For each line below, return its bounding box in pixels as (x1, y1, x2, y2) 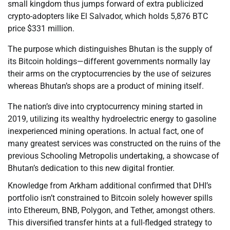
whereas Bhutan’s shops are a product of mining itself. (8, 81, 204, 91)
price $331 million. (8, 24, 74, 34)
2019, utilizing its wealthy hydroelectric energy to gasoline (8, 114, 216, 124)
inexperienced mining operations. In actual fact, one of (8, 126, 204, 137)
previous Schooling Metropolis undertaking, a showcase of (8, 151, 219, 161)
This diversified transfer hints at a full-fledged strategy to (8, 218, 212, 228)
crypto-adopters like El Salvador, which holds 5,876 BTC (8, 11, 208, 22)
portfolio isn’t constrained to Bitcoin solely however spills (8, 193, 213, 203)
